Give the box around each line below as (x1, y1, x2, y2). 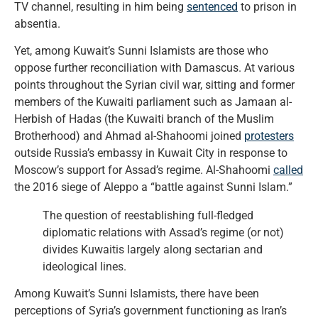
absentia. (14, 16, 60, 31)
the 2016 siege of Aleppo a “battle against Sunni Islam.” (14, 180, 292, 194)
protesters (244, 129, 294, 143)
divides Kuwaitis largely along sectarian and (43, 243, 263, 257)
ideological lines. (43, 260, 126, 274)
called (273, 163, 303, 177)
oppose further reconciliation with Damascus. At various (14, 61, 295, 75)
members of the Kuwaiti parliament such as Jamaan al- (14, 95, 292, 109)
